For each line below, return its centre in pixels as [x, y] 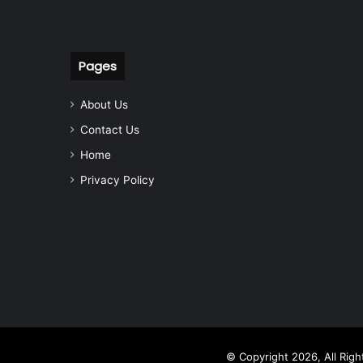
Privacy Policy [117, 180]
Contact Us [110, 130]
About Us [104, 105]
